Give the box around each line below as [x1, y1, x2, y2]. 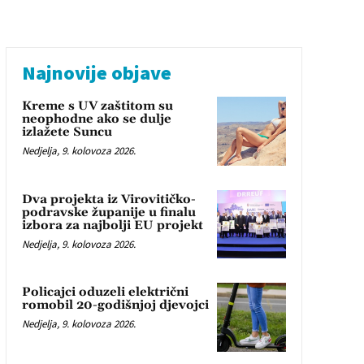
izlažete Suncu [21, 124, 112, 141]
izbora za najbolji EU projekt [21, 217, 203, 233]
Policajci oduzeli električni [21, 284, 188, 301]
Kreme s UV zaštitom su [21, 98, 173, 115]
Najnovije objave [21, 60, 171, 86]
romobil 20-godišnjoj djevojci [21, 297, 209, 314]
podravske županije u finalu [21, 204, 196, 220]
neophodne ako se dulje [21, 111, 171, 128]
